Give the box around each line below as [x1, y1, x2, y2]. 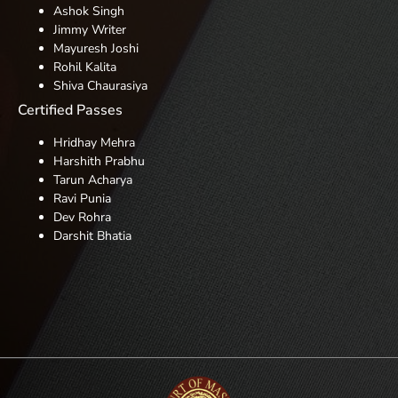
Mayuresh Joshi [53, 39, 139, 57]
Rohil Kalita [53, 58, 116, 76]
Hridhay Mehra [53, 133, 135, 151]
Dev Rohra [53, 208, 111, 226]
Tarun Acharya [53, 171, 132, 188]
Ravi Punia [53, 189, 111, 207]
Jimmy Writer [53, 20, 126, 38]
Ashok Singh [53, 2, 124, 20]
